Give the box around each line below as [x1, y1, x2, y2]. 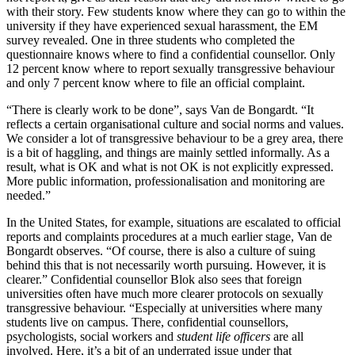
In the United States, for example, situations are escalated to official [6, 216, 341, 230]
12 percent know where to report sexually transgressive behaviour [6, 62, 334, 76]
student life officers [177, 330, 270, 344]
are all [270, 330, 303, 344]
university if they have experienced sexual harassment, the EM [6, 19, 318, 33]
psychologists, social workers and [6, 330, 177, 344]
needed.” [6, 189, 51, 203]
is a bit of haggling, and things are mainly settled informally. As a [6, 146, 330, 160]
